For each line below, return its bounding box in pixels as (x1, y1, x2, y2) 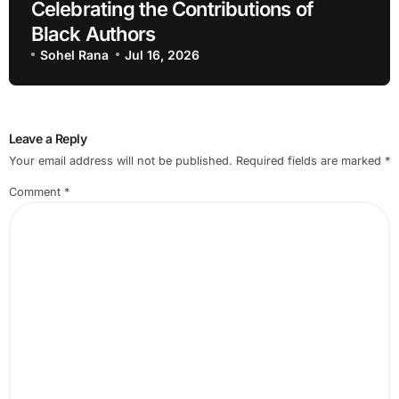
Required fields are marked (235, 154, 385, 168)
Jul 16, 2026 (125, 46, 200, 62)
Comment (8, 185, 64, 199)
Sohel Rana (39, 46, 109, 62)
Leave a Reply (8, 130, 87, 146)
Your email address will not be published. (8, 154, 232, 168)
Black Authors (30, 21, 156, 45)
